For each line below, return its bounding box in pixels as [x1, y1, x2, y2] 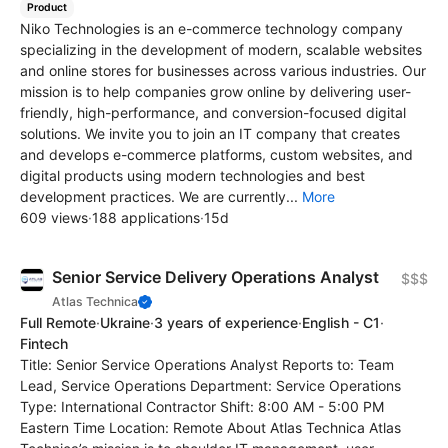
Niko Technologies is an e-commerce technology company [20, 20, 403, 38]
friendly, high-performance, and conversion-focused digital [20, 104, 406, 122]
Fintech [20, 335, 68, 353]
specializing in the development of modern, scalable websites [20, 41, 422, 59]
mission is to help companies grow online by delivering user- [20, 83, 411, 101]
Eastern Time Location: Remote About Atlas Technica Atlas [20, 419, 401, 437]
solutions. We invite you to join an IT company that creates [20, 125, 400, 143]
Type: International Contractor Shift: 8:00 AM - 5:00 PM [20, 398, 384, 416]
